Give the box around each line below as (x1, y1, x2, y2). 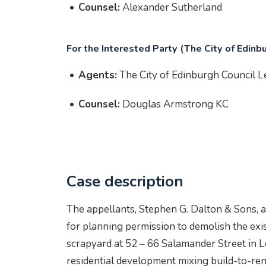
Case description (66, 171, 183, 192)
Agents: (78, 68, 117, 82)
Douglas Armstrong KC (120, 97, 231, 111)
